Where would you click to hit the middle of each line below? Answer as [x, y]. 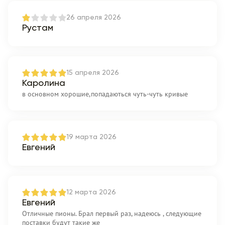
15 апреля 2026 [93, 73]
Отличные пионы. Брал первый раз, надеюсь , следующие [112, 213]
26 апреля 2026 [94, 18]
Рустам [38, 28]
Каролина [44, 83]
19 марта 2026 [91, 137]
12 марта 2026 [91, 192]
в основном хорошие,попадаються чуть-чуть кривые [105, 94]
